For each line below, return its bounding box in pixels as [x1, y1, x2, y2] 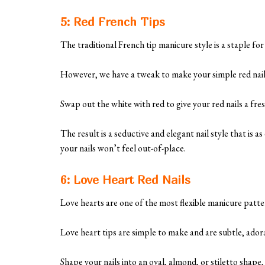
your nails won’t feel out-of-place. [60, 142, 186, 155]
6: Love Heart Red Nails [60, 173, 190, 187]
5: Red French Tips [60, 15, 165, 29]
